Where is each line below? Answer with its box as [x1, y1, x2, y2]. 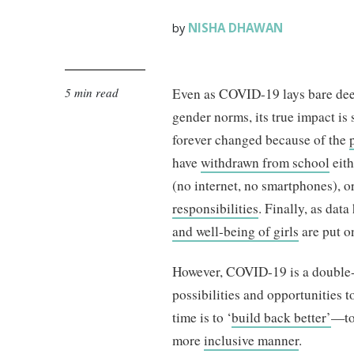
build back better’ [232, 308, 332, 327]
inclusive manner [204, 331, 299, 350]
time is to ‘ [172, 308, 232, 327]
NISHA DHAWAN [188, 20, 284, 36]
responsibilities [172, 199, 259, 217]
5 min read [65, 85, 119, 100]
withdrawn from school [201, 153, 330, 171]
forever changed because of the [172, 130, 350, 149]
